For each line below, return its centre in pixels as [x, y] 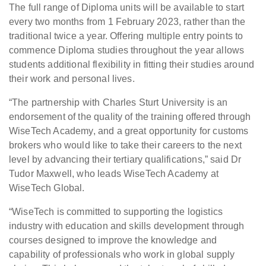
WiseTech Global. [47, 188]
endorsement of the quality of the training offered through [130, 117]
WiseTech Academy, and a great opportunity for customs [129, 131]
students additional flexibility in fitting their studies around [132, 65]
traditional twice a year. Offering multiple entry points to [126, 36]
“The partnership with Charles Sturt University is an [118, 103]
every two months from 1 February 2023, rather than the [127, 22]
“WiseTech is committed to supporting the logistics [116, 212]
